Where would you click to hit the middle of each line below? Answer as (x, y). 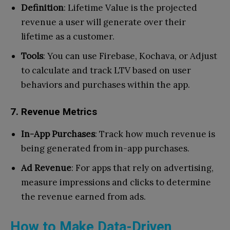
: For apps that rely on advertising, (142, 168)
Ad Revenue (46, 168)
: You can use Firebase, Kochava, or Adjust (130, 56)
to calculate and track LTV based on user (106, 70)
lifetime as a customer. (68, 36)
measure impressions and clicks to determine (116, 182)
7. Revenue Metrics (54, 111)
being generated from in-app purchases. (105, 148)
